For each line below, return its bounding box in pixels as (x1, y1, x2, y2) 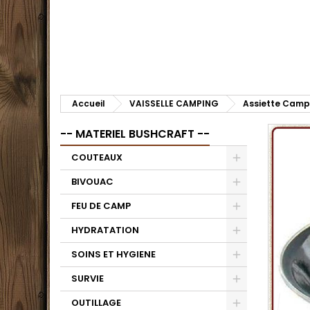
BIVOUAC (71, 175, 113, 188)
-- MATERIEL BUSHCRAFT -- (60, 126, 210, 142)
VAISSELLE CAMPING (129, 98, 219, 109)
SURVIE (71, 272, 104, 285)
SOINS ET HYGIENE (71, 248, 156, 261)
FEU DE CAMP (71, 199, 131, 212)
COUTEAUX (71, 151, 122, 164)
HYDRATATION (71, 224, 139, 237)
